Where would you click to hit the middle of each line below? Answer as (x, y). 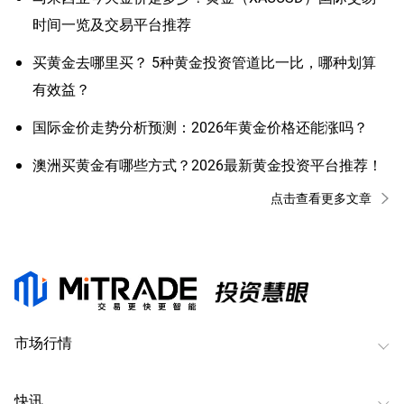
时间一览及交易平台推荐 (112, 23)
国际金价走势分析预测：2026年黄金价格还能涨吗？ (200, 126)
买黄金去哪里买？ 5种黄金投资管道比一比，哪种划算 (204, 61)
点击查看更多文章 (321, 197)
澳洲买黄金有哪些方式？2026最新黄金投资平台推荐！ (207, 164)
